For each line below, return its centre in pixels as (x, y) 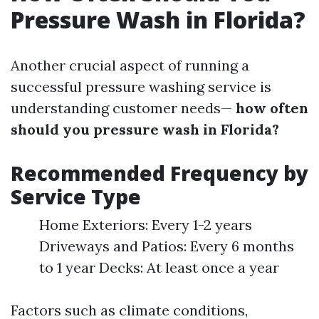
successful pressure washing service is (141, 87)
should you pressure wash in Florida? (145, 129)
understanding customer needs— (121, 108)
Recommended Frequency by (159, 173)
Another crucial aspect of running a (130, 65)
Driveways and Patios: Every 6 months (167, 246)
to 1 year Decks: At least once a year (159, 267)
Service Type (76, 197)
